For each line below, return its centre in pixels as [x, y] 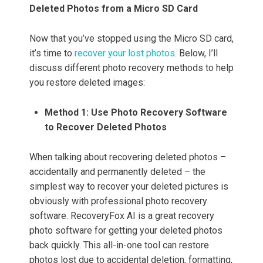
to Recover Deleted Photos [108, 127]
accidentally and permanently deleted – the [117, 172]
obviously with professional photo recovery [118, 201]
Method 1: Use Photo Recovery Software [136, 113]
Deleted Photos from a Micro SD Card [116, 9]
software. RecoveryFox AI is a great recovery [122, 216]
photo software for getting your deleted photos [126, 231]
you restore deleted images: [90, 83]
